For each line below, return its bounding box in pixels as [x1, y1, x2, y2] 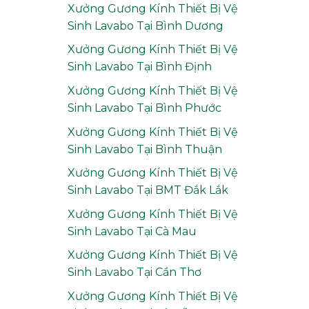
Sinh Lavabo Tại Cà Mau [67, 224, 197, 238]
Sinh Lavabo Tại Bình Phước [67, 101, 221, 114]
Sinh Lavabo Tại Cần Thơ [67, 266, 201, 279]
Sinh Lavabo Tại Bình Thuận [67, 142, 222, 156]
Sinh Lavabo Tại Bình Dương [67, 19, 223, 32]
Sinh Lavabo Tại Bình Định [67, 60, 212, 74]
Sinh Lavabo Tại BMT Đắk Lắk [67, 183, 228, 197]
